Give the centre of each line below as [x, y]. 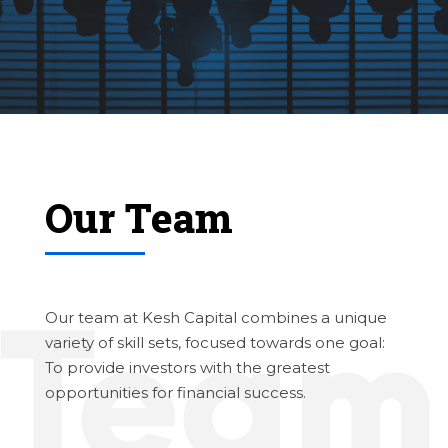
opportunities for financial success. [175, 393]
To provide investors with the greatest [187, 368]
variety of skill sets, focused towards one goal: [215, 343]
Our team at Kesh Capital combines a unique [216, 318]
